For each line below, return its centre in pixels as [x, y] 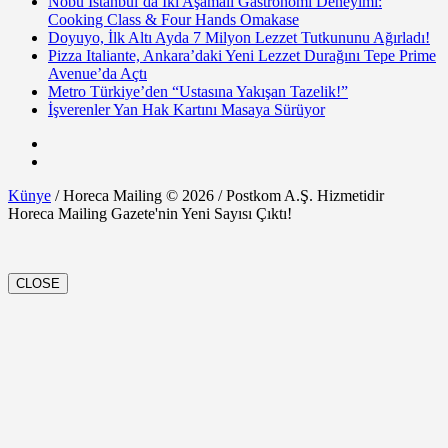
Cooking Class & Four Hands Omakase [173, 19]
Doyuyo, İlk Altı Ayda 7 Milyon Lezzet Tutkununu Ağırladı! [239, 37]
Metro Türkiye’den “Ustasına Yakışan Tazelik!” [198, 91]
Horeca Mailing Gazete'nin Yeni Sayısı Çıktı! [150, 213]
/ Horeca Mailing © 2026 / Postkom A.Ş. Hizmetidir [217, 195]
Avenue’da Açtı [97, 73]
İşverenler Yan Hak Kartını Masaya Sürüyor [186, 109]
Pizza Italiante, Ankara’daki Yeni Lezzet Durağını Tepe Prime [242, 55]
